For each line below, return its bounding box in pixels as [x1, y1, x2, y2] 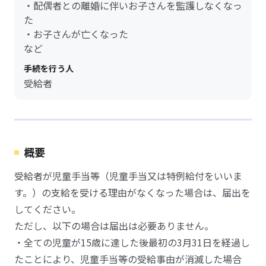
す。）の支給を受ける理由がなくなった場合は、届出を [14, 185, 251, 199]
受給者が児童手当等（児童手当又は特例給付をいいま [14, 169, 242, 183]
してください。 [14, 202, 81, 216]
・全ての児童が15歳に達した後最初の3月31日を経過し [14, 235, 250, 249]
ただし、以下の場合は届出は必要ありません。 [14, 218, 214, 233]
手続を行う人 [24, 62, 74, 74]
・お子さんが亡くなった [24, 27, 128, 41]
